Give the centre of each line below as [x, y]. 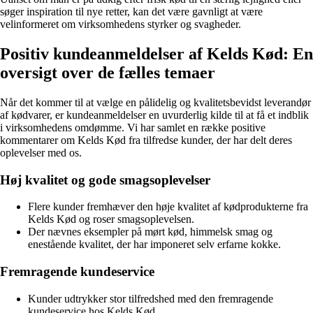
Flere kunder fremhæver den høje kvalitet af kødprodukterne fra [168, 207]
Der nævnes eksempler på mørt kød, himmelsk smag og [150, 232]
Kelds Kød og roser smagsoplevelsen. [111, 219]
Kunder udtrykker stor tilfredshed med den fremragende [151, 298]
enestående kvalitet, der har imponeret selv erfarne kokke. [154, 245]
